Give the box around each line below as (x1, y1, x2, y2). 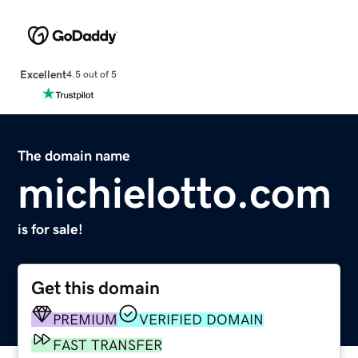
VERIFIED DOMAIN (139, 312, 265, 327)
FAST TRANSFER (53, 337, 163, 352)
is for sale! (18, 221, 84, 237)
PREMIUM (53, 312, 118, 327)
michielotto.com (18, 170, 332, 214)
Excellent (19, 68, 66, 80)
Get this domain (31, 278, 161, 297)
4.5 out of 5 (66, 70, 117, 80)
